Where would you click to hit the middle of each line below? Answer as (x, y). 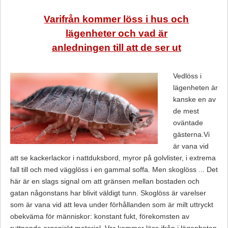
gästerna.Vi (191, 134)
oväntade (188, 123)
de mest (186, 111)
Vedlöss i (187, 76)
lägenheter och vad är (116, 33)
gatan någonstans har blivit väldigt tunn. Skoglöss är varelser (108, 193)
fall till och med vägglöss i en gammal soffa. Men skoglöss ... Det (114, 169)
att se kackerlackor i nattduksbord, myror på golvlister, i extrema (113, 158)
